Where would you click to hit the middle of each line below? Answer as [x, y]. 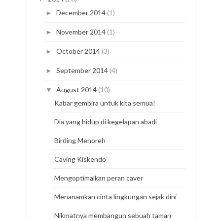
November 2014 [81, 32]
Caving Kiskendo [80, 159]
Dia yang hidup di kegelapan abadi [105, 122]
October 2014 [79, 51]
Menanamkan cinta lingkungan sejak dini [115, 197]
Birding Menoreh [80, 141]
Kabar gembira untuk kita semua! [105, 103]
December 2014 [81, 12]
